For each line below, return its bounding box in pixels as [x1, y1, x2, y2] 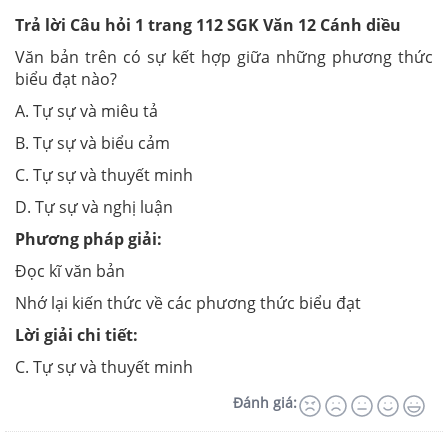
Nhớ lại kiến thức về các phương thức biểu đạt [15, 292, 361, 314]
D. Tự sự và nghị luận [15, 196, 173, 218]
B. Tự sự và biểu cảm [15, 132, 170, 154]
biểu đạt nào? [15, 68, 117, 90]
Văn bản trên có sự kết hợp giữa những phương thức [15, 46, 433, 68]
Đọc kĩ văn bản [15, 260, 125, 282]
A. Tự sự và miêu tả [15, 100, 158, 122]
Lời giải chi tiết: [15, 324, 138, 346]
